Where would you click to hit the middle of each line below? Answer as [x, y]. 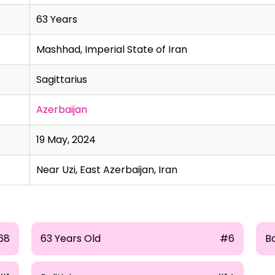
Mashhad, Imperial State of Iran [112, 49]
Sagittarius [62, 79]
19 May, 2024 [66, 140]
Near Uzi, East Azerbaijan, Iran [107, 170]
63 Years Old [70, 238]
